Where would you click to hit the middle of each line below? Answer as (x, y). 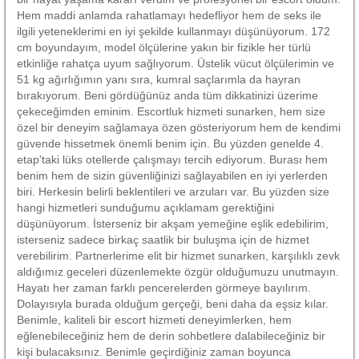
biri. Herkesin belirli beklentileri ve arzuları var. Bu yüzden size (173, 191)
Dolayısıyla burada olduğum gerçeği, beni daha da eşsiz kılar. (173, 303)
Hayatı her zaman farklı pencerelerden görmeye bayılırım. (164, 287)
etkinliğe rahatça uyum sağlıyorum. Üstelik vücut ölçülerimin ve (175, 63)
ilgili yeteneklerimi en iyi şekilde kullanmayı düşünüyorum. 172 (173, 31)
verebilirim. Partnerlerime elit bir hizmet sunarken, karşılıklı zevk (178, 255)
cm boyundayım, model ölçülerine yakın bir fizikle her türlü (164, 47)
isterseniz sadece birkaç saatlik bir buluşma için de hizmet (163, 239)
